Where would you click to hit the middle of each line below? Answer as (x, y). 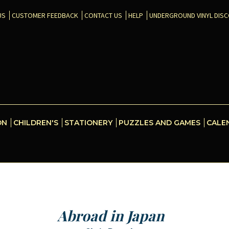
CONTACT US (103, 15)
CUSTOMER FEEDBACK (45, 15)
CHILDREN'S (36, 123)
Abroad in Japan (111, 215)
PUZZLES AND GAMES (159, 123)
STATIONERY (88, 123)
